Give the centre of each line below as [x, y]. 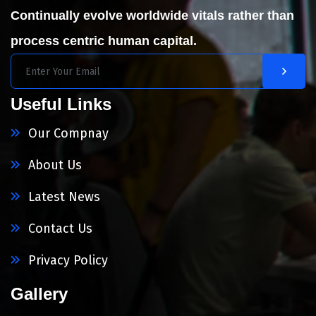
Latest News [64, 197]
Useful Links [61, 104]
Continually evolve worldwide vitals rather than [152, 16]
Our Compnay [68, 134]
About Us [55, 165]
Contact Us [60, 229]
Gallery [39, 294]
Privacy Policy [68, 261]
